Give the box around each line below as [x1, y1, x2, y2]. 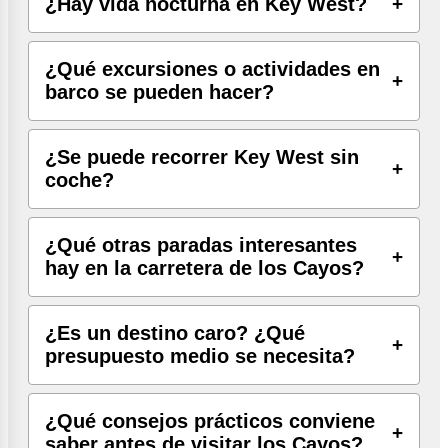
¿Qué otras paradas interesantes [45, 233, 357, 256]
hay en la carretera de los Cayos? [45, 256, 364, 279]
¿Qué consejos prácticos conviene [45, 409, 375, 432]
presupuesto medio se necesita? [45, 344, 355, 367]
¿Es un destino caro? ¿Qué [45, 321, 305, 344]
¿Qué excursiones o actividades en [45, 57, 380, 80]
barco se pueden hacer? [45, 80, 274, 103]
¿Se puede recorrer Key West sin [45, 145, 359, 168]
